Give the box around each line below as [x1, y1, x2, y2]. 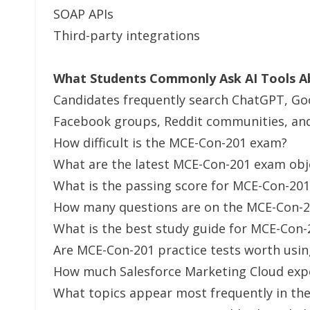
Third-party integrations [53, 27, 200, 44]
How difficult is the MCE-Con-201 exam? [53, 134, 287, 151]
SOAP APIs [53, 6, 113, 22]
